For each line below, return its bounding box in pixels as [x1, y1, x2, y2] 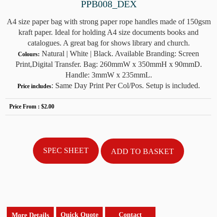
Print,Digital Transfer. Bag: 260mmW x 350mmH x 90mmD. [15, 60, 202, 68]
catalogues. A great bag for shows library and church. [27, 38, 190, 47]
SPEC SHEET [43, 146, 89, 155]
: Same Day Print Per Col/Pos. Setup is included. [51, 81, 200, 90]
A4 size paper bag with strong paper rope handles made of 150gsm [6, 17, 211, 26]
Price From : [9, 103, 42, 110]
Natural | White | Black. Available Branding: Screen [40, 49, 199, 58]
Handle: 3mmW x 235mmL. [65, 70, 152, 79]
